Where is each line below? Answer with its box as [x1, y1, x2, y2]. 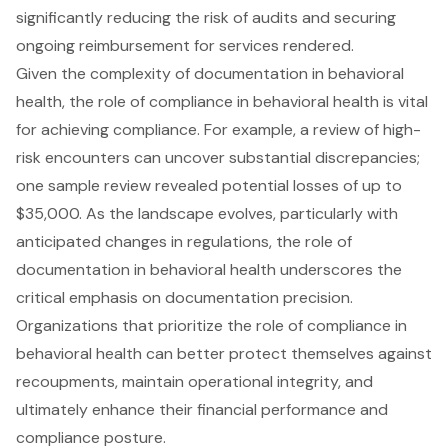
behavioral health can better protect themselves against [16, 343, 432, 365]
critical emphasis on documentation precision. [16, 287, 353, 309]
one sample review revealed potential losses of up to [16, 175, 402, 197]
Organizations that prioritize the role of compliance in [16, 315, 407, 337]
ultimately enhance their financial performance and [16, 399, 388, 421]
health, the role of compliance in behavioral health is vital [16, 91, 428, 113]
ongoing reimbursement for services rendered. [16, 35, 354, 57]
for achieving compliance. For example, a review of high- [16, 119, 421, 141]
